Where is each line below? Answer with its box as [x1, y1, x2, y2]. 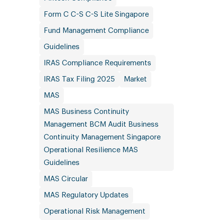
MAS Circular [43, 175, 88, 183]
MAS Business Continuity [43, 108, 129, 115]
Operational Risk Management [43, 208, 145, 215]
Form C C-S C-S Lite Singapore [43, 11, 149, 18]
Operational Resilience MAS [43, 146, 138, 154]
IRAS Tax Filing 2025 [43, 76, 115, 83]
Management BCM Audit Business [43, 121, 159, 128]
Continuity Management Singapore [43, 134, 161, 141]
